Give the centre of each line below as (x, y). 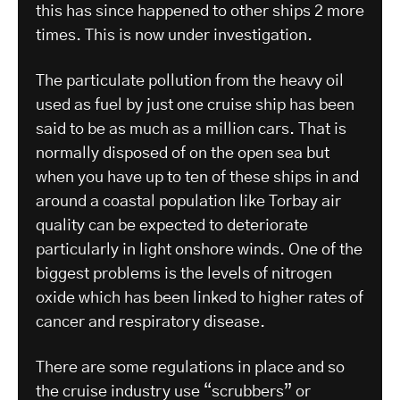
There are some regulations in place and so (190, 367)
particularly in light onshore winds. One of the (199, 250)
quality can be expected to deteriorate (172, 225)
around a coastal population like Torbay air (188, 201)
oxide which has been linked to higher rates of (200, 298)
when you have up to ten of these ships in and (197, 177)
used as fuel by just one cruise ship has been (195, 105)
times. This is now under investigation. (174, 35)
